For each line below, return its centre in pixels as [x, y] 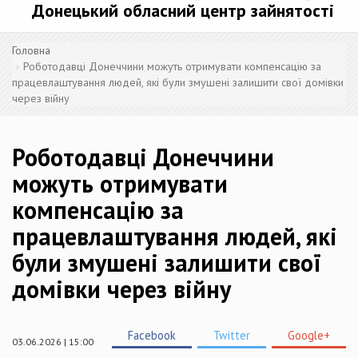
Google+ [309, 335]
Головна [31, 50]
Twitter [232, 335]
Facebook [152, 335]
